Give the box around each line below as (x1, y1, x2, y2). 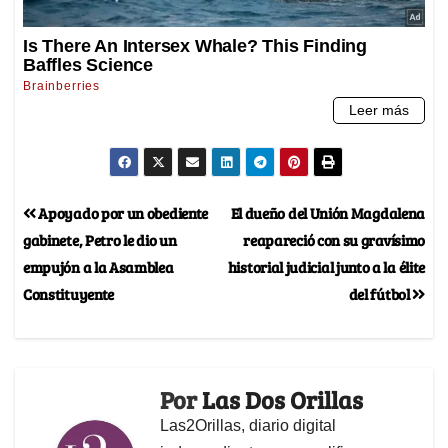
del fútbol (348, 282, 413, 304)
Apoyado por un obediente (35, 201, 209, 223)
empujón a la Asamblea (23, 255, 174, 277)
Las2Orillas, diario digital (160, 416, 336, 434)
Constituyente (23, 282, 115, 304)
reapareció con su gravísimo (243, 228, 425, 250)
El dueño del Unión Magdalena (230, 201, 425, 223)
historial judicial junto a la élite (227, 255, 425, 277)
